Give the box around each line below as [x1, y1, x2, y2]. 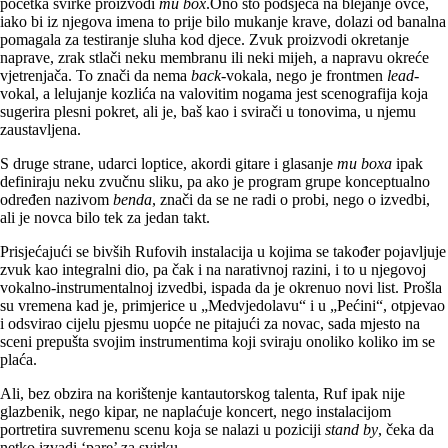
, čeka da [378, 421, 434, 439]
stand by [325, 421, 378, 439]
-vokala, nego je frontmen [221, 67, 387, 85]
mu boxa [337, 155, 392, 173]
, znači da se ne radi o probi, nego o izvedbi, [152, 191, 430, 209]
